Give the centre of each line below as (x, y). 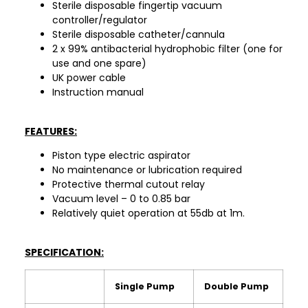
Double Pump (236, 286)
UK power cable (89, 78)
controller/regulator (100, 20)
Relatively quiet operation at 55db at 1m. (148, 213)
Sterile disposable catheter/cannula (139, 35)
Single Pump (145, 286)
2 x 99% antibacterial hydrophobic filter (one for (167, 49)
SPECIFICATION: (64, 252)
